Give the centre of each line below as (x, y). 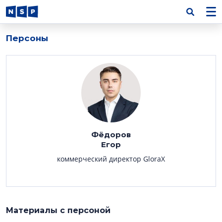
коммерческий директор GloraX (111, 159)
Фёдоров (111, 135)
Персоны (27, 38)
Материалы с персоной (58, 210)
